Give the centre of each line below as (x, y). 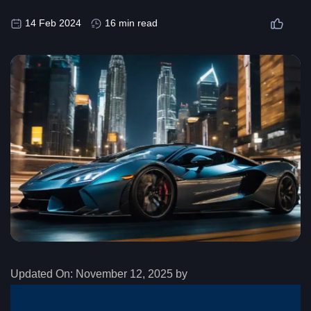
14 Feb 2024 (53, 23)
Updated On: (42, 274)
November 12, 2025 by (132, 274)
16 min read (131, 23)
